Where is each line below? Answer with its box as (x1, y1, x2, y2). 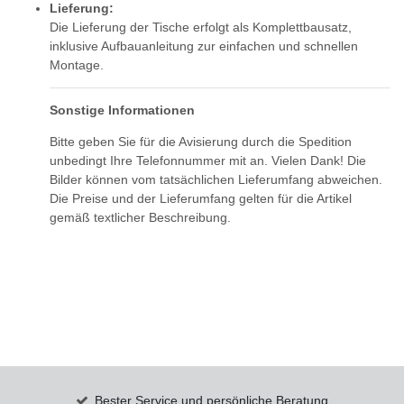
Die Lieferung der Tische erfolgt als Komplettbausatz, (50, 20, 352, 35)
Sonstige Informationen (50, 103, 195, 118)
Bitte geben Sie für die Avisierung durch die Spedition (50, 134, 352, 150)
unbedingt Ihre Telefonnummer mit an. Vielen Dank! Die (50, 153, 366, 169)
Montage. (50, 58, 104, 73)
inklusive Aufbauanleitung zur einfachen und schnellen (50, 39, 358, 54)
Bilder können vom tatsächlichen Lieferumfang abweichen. (50, 172, 382, 188)
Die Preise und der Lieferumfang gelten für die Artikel (50, 191, 352, 207)
